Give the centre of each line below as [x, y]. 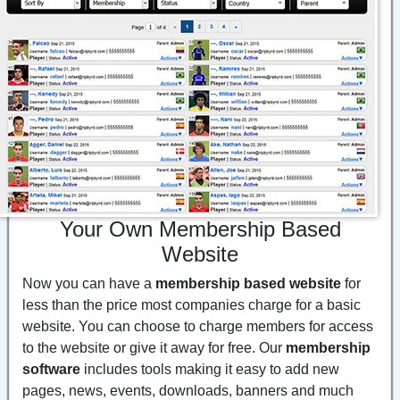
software [51, 369]
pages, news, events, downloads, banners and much [188, 390]
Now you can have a [89, 283]
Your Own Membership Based [200, 229]
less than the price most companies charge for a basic [192, 304]
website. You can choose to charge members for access [198, 326]
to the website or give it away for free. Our [154, 347]
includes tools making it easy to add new [210, 369]
